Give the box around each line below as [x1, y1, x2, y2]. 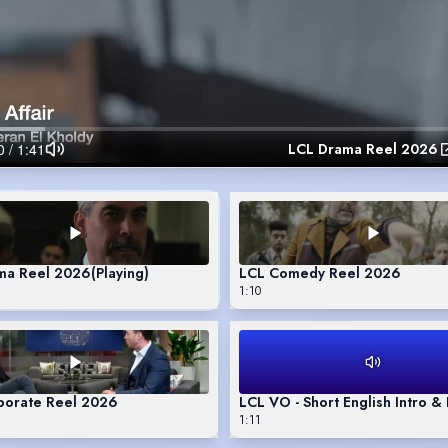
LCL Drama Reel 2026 [288, 138, 438, 159]
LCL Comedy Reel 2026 [239, 262, 401, 283]
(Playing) [91, 262, 149, 283]
